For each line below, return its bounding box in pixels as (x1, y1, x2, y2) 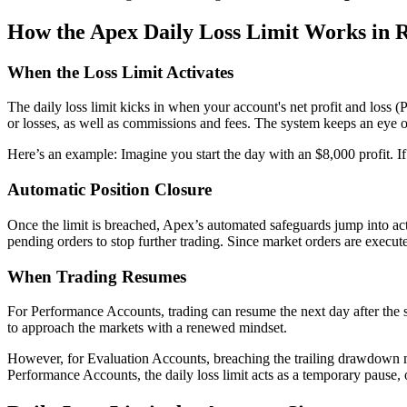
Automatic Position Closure (7, 180, 212, 200)
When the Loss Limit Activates (7, 62, 233, 82)
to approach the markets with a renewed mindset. (7, 320, 287, 336)
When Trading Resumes (7, 266, 186, 286)
